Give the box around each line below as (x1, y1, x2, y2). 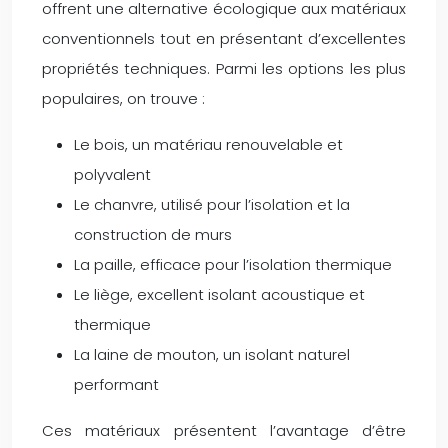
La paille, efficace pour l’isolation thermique (74, 253, 392, 275)
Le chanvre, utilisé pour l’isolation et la (74, 193, 350, 215)
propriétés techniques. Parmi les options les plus (42, 57, 406, 79)
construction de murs (74, 223, 232, 245)
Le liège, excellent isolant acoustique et (74, 283, 365, 305)
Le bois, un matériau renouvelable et (74, 133, 343, 155)
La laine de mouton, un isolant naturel (74, 343, 350, 365)
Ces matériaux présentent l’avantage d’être (42, 419, 406, 441)
